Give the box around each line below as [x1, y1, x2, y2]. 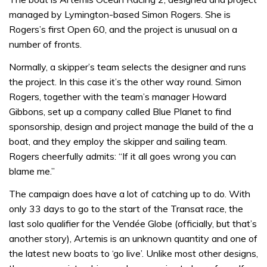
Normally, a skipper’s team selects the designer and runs [9, 60, 246, 73]
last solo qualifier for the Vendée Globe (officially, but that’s [9, 218, 257, 229]
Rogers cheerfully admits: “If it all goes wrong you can [9, 150, 236, 162]
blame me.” [9, 164, 55, 177]
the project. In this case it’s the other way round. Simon [9, 75, 241, 88]
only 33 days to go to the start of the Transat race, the [9, 203, 243, 215]
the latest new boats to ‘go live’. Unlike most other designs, [9, 247, 258, 259]
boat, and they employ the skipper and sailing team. [9, 135, 227, 147]
